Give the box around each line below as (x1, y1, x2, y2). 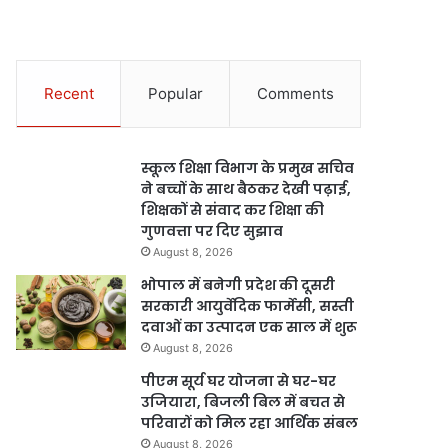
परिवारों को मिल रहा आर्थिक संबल (141, 413, 359, 433)
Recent (43, 84, 94, 103)
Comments (256, 84, 334, 103)
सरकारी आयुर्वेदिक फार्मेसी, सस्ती (141, 296, 355, 316)
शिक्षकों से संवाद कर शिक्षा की (141, 200, 325, 220)
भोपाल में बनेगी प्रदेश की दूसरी (141, 275, 336, 295)
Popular (147, 84, 203, 103)
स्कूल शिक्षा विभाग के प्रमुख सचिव (141, 158, 355, 178)
